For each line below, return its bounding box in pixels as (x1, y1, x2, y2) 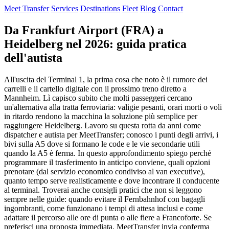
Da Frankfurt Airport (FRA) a (4, 23, 164, 37)
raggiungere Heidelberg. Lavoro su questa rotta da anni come (4, 121, 201, 130)
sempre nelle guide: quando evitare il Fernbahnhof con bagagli (4, 194, 205, 203)
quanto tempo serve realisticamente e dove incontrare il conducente (4, 176, 219, 185)
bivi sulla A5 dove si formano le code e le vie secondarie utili (4, 139, 200, 148)
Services (51, 4, 78, 13)
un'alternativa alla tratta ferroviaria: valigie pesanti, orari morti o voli (4, 102, 222, 111)
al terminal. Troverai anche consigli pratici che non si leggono (4, 185, 202, 194)
